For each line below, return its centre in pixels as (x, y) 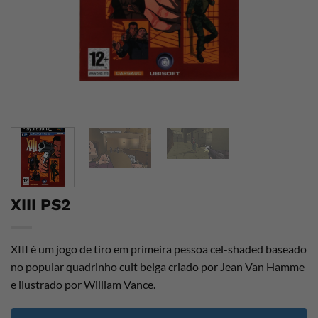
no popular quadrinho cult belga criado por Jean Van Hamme (158, 266)
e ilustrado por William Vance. (83, 284)
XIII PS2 (40, 204)
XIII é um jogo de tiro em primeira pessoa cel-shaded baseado (159, 248)
